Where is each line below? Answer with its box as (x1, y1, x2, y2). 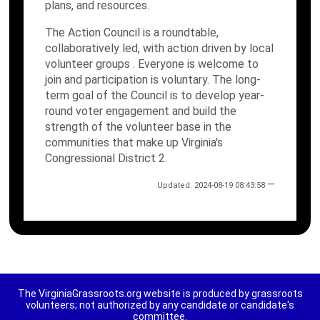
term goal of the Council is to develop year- (45, 89, 265, 102)
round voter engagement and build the (45, 104, 237, 118)
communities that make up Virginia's (45, 136, 224, 149)
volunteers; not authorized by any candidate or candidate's (26, 299, 294, 311)
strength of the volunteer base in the (45, 120, 232, 134)
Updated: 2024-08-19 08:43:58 (156, 181, 267, 190)
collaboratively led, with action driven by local (45, 41, 274, 55)
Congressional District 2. (45, 151, 168, 165)
